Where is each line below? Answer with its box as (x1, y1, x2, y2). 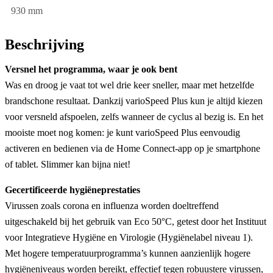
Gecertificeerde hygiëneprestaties (5, 184, 140, 195)
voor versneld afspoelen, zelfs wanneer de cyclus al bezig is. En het (5, 111, 263, 122)
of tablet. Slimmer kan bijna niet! (5, 158, 130, 169)
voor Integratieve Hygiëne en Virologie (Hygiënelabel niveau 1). (5, 232, 253, 243)
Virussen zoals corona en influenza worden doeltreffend (5, 200, 219, 211)
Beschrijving (5, 36, 84, 52)
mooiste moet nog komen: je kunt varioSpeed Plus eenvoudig (5, 127, 240, 138)
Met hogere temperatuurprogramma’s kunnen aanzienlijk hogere (5, 247, 250, 258)
